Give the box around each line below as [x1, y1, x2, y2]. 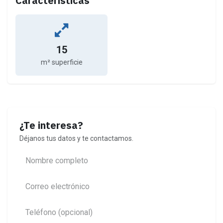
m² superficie [40, 58, 83, 67]
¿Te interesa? [19, 118, 83, 132]
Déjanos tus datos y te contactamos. [19, 134, 133, 143]
